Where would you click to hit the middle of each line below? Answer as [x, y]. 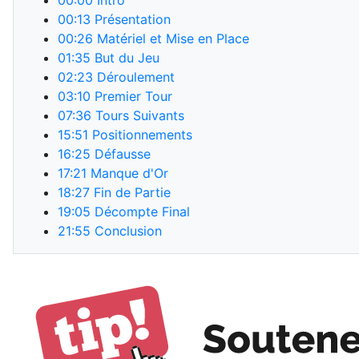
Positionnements [140, 135]
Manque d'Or [127, 173]
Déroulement [134, 77]
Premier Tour [131, 96]
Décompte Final [140, 212]
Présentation [131, 19]
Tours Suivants [138, 115]
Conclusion [126, 231]
